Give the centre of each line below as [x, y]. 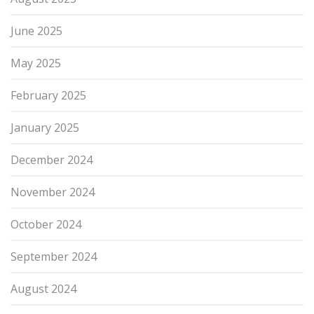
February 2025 [48, 95]
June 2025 [36, 30]
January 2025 [45, 127]
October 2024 [46, 224]
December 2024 [52, 159]
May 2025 [36, 63]
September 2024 [54, 256]
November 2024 [53, 192]
